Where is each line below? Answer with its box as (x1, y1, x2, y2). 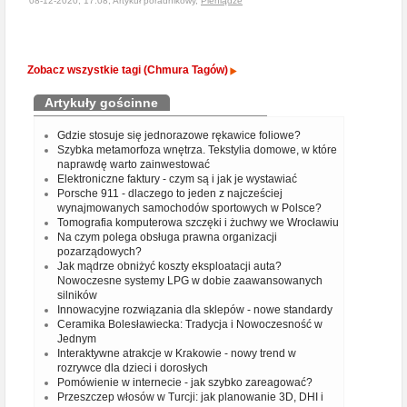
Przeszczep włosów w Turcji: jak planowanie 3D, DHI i (57, 391, 323, 403)
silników (57, 289, 97, 302)
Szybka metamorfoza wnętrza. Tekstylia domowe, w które (57, 144, 337, 156)
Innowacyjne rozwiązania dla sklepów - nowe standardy (57, 303, 333, 316)
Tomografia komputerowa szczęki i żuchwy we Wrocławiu (57, 216, 339, 229)
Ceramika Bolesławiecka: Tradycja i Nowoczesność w (57, 318, 323, 331)
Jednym (57, 333, 96, 345)
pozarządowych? (57, 245, 142, 258)
